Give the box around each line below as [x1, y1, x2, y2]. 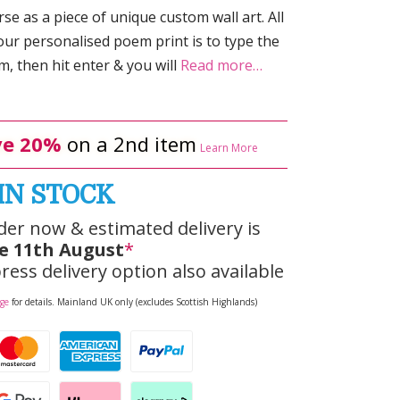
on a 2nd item [61, 129, 196, 157]
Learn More [199, 139, 258, 155]
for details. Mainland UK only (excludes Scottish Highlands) [9, 295, 257, 308]
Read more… [177, 54, 262, 75]
